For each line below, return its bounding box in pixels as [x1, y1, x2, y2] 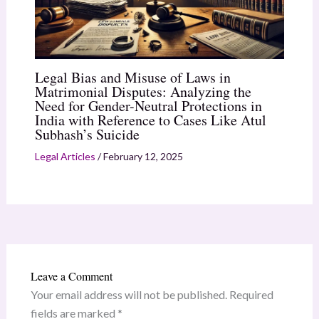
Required [229, 288, 273, 302]
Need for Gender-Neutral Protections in [34, 96, 262, 116]
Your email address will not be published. [30, 288, 227, 302]
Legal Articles [34, 150, 95, 163]
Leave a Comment [30, 268, 113, 284]
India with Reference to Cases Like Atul [34, 110, 266, 130]
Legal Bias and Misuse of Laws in [34, 68, 231, 88]
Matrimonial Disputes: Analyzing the [34, 82, 251, 102]
